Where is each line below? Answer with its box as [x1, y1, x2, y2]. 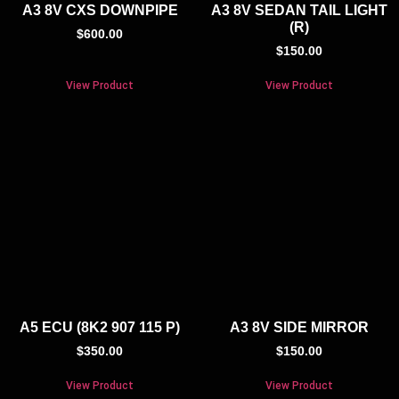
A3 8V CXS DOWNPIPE [21, 3, 178, 19]
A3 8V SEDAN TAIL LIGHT [211, 3, 387, 19]
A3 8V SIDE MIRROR [230, 320, 369, 336]
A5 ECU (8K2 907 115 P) [20, 320, 180, 336]
